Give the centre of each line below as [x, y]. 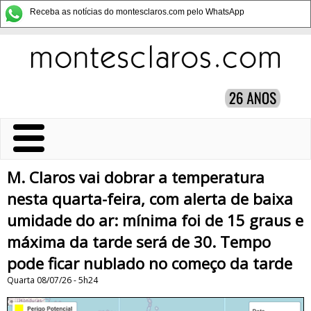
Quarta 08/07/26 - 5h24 [52, 280]
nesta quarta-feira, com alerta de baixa [150, 199]
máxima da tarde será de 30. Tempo [139, 242]
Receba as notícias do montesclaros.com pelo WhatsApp [137, 12]
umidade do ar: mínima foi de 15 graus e [155, 220]
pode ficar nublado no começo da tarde [150, 263]
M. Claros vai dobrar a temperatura [136, 177]
